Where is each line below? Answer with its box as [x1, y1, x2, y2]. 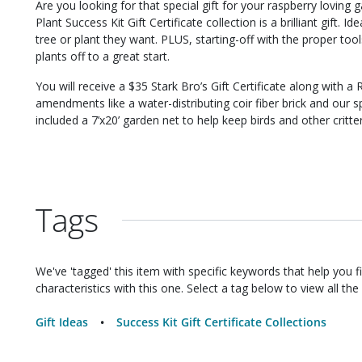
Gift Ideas [36, 314, 88, 330]
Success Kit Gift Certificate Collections [116, 314, 326, 330]
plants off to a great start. [36, 48, 170, 64]
